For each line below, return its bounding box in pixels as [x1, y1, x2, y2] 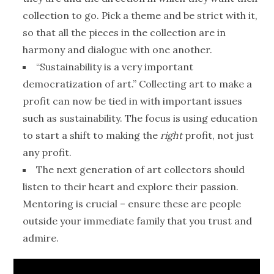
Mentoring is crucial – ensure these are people [23, 198, 242, 210]
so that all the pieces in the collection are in [23, 26, 226, 39]
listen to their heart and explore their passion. [23, 180, 239, 193]
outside [23, 215, 58, 228]
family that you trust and [136, 215, 253, 228]
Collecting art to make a [139, 78, 253, 91]
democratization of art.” [23, 78, 137, 91]
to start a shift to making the [23, 129, 158, 142]
